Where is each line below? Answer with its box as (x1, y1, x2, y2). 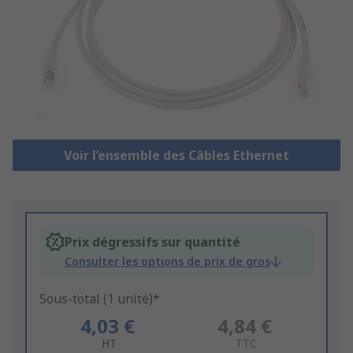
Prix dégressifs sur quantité (65, 233, 240, 251)
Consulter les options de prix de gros (65, 254, 270, 269)
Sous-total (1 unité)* (39, 290, 160, 308)
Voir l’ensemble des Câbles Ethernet (63, 147, 289, 165)
